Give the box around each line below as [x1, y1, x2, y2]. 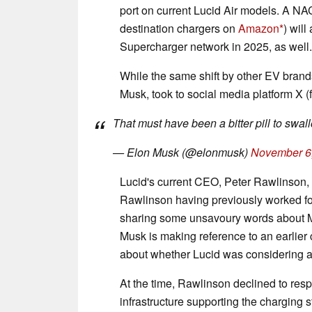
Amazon [238, 19, 279, 36]
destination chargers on [120, 19, 238, 36]
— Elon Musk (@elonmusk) [113, 143, 251, 160]
